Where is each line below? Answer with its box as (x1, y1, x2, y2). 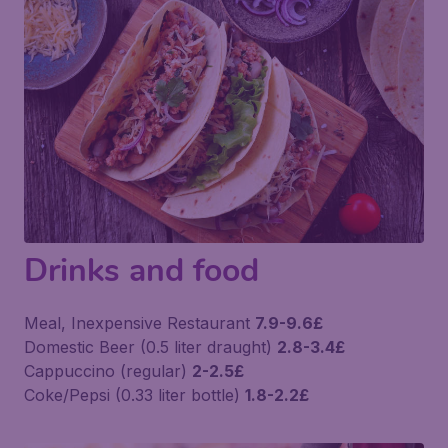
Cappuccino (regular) (24, 361, 192, 382)
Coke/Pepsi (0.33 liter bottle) (24, 385, 245, 406)
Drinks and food (24, 249, 259, 293)
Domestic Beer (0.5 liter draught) (24, 337, 277, 358)
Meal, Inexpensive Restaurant (24, 313, 255, 334)
